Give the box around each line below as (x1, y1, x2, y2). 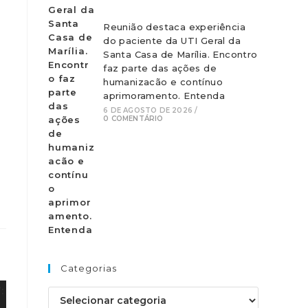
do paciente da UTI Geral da (103, 35, 241, 46)
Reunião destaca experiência (103, 21, 246, 32)
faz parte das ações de (103, 63, 217, 74)
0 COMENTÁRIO (103, 114, 164, 123)
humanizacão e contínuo (103, 76, 223, 87)
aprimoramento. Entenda (103, 90, 225, 101)
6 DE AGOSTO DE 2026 (103, 106, 193, 115)
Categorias (60, 263, 117, 274)
